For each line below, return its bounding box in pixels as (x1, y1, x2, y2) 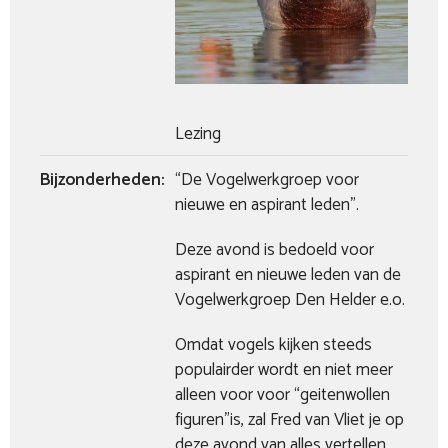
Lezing (175, 120, 221, 148)
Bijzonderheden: (40, 166, 164, 194)
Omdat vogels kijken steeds (175, 331, 372, 359)
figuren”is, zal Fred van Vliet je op (175, 406, 404, 434)
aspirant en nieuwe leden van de (175, 261, 401, 289)
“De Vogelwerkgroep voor (175, 166, 359, 194)
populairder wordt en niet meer (175, 356, 393, 384)
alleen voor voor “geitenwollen (175, 381, 390, 409)
